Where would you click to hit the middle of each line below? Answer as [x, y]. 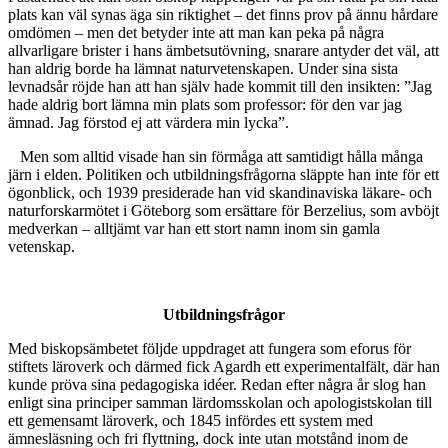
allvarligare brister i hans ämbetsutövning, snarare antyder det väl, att [223, 51]
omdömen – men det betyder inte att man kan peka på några [196, 33]
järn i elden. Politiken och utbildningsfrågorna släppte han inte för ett [223, 175]
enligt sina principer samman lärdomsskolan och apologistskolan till [220, 403]
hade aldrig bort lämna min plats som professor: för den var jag [205, 105]
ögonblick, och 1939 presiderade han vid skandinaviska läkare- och [220, 193]
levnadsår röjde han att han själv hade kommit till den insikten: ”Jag [220, 87]
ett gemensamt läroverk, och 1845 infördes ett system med [190, 421]
